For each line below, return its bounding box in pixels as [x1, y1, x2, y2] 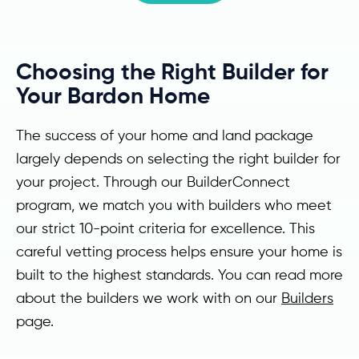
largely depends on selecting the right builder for [16, 150, 341, 167]
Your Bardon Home [16, 82, 210, 109]
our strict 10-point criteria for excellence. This [16, 220, 315, 236]
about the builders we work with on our [16, 289, 281, 306]
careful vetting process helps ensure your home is [16, 243, 342, 260]
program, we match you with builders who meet [16, 196, 332, 213]
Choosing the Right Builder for [16, 58, 329, 85]
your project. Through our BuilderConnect [16, 173, 290, 190]
